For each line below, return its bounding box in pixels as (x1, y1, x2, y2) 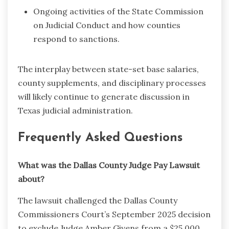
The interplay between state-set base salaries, (18, 64, 199, 75)
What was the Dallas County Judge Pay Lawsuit (18, 159, 200, 170)
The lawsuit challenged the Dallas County (18, 195, 177, 205)
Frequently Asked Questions (18, 131, 182, 144)
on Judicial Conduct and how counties (33, 20, 180, 31)
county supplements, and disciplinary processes (18, 78, 206, 88)
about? (18, 173, 44, 184)
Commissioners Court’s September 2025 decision (18, 209, 211, 219)
